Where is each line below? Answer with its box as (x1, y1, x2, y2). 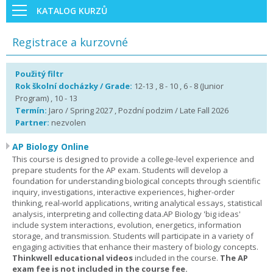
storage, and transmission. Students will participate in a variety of (12, 230, 253, 241)
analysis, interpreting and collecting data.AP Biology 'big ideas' (12, 208, 241, 219)
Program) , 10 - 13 (15, 93, 77, 104)
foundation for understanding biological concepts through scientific (12, 175, 260, 186)
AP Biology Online (12, 141, 89, 152)
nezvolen (49, 117, 86, 128)
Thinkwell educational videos (12, 252, 133, 263)
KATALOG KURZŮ (37, 4, 107, 16)
